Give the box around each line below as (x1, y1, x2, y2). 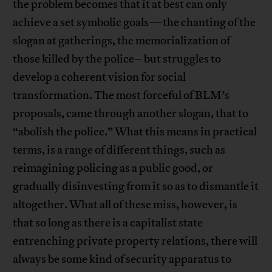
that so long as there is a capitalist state (13, 216, 203, 231)
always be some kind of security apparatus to (13, 252, 232, 267)
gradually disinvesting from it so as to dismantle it (13, 179, 259, 194)
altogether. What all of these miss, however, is (13, 197, 238, 212)
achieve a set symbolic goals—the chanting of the (13, 15, 256, 30)
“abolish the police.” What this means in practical (13, 124, 257, 140)
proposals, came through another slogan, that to (13, 106, 249, 121)
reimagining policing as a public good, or (13, 161, 214, 176)
